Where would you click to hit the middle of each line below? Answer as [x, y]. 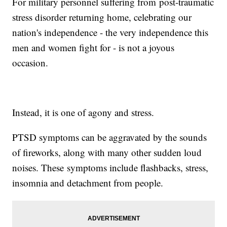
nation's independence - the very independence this [110, 32]
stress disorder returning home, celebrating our [102, 17]
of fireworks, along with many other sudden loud [107, 153]
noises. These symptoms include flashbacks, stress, [110, 168]
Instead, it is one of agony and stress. [85, 112]
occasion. [32, 63]
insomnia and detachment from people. [89, 183]
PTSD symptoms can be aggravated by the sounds [110, 137]
